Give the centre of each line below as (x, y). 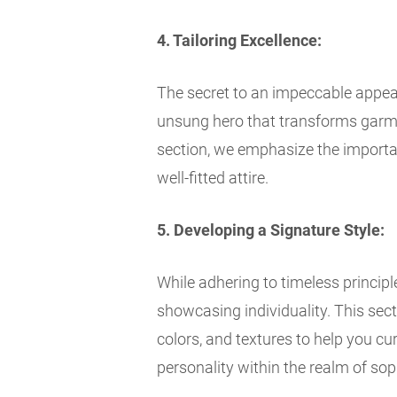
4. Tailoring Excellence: (239, 41)
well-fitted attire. (213, 178)
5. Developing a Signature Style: (271, 230)
